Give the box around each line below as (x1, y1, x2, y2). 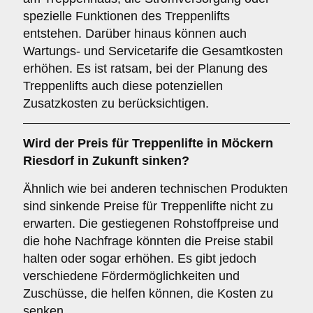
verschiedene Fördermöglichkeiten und (23, 269, 240, 283)
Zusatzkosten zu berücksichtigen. (23, 96, 209, 110)
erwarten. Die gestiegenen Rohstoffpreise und (23, 217, 279, 231)
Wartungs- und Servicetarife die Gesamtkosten (23, 44, 283, 58)
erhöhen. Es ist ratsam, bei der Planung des (23, 61, 268, 75)
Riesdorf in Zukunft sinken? (23, 154, 189, 168)
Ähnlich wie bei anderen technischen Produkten (23, 182, 288, 196)
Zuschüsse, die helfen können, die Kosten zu (23, 286, 273, 300)
